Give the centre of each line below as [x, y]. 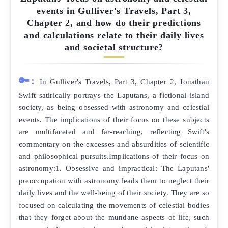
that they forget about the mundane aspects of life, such [114, 217]
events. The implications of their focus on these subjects [114, 120]
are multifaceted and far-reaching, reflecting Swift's [114, 132]
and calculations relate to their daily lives [114, 35]
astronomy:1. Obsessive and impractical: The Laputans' [114, 168]
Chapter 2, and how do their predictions [114, 23]
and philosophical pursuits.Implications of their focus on [114, 156]
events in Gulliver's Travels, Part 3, [114, 11]
